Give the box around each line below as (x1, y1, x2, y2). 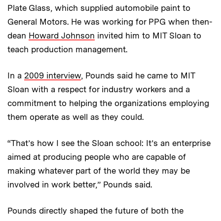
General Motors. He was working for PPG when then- (7, 17, 212, 27)
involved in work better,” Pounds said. (7, 180, 152, 190)
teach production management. (7, 44, 127, 55)
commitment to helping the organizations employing (7, 98, 209, 109)
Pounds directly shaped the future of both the (7, 206, 184, 216)
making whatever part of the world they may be (7, 166, 190, 176)
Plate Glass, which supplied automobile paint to (7, 3, 190, 13)
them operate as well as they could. (7, 112, 144, 122)
